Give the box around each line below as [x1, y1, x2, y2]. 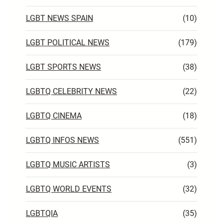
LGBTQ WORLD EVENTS [26, 184, 111, 194]
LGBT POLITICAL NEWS [26, 38, 110, 48]
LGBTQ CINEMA [26, 111, 82, 121]
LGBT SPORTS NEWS [26, 62, 101, 72]
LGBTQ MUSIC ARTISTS [26, 160, 110, 170]
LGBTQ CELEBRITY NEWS [26, 87, 117, 97]
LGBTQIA [26, 209, 58, 219]
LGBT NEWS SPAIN [26, 13, 93, 23]
